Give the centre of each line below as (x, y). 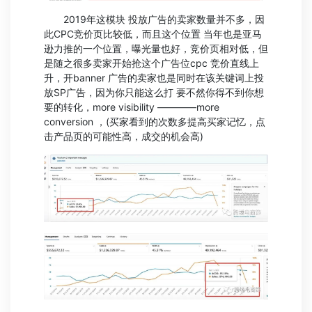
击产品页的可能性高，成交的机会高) (124, 136)
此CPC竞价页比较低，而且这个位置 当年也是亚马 (153, 33)
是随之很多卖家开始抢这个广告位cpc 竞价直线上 (151, 63)
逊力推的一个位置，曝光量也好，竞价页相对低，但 (156, 48)
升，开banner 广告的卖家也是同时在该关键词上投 (154, 77)
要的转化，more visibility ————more (132, 107)
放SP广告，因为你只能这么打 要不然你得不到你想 (154, 92)
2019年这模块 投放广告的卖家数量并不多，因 (154, 19)
